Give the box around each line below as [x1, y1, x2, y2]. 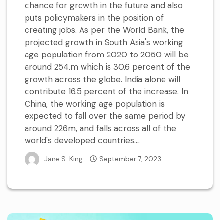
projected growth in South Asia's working [25, 37, 183, 48]
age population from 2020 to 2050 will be [25, 49, 189, 60]
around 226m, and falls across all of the [25, 123, 176, 134]
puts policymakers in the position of [25, 12, 164, 24]
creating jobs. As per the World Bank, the [25, 25, 184, 36]
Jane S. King [44, 154, 82, 163]
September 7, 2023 [99, 154, 161, 163]
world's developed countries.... [25, 135, 140, 146]
